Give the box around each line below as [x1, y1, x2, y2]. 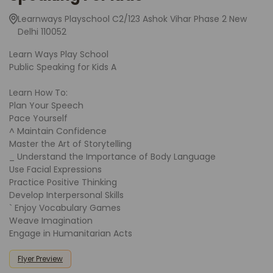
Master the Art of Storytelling [9, 138, 132, 151]
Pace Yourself [9, 112, 68, 125]
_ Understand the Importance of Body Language [9, 151, 216, 163]
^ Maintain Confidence [9, 125, 107, 138]
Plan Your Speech [9, 99, 83, 112]
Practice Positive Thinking [9, 176, 117, 189]
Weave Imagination [9, 214, 93, 227]
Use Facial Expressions [9, 163, 102, 176]
